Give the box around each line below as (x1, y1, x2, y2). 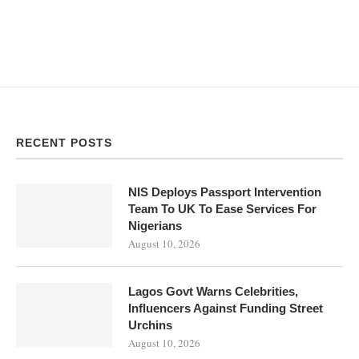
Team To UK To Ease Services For (128, 201, 317, 216)
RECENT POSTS (16, 135, 112, 149)
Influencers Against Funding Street (128, 301, 323, 315)
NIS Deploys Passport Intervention (128, 184, 321, 199)
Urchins (128, 317, 172, 332)
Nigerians (128, 218, 182, 232)
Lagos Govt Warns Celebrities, (128, 284, 298, 298)
